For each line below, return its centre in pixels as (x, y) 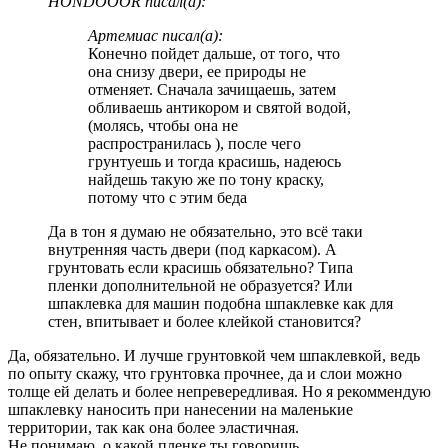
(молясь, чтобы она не (163, 126)
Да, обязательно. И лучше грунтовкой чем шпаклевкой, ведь (214, 356)
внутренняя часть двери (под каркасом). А (192, 250)
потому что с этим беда (167, 198)
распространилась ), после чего (194, 144)
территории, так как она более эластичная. (153, 428)
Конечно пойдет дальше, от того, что (214, 54)
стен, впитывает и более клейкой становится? (204, 322)
